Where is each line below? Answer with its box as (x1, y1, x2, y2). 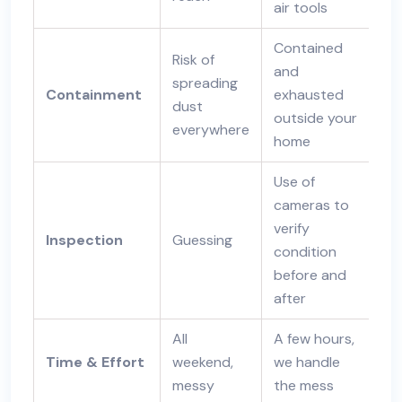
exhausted (273, 85, 344, 104)
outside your (273, 109, 357, 127)
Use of (273, 172, 315, 191)
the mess (273, 376, 334, 395)
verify (273, 219, 310, 238)
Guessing (171, 231, 232, 249)
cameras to (273, 196, 349, 214)
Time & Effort (45, 353, 144, 371)
